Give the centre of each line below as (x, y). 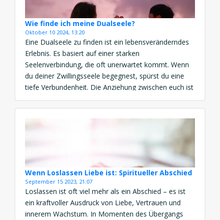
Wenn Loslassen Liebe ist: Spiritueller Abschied (109, 172)
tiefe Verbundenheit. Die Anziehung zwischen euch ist (109, 87)
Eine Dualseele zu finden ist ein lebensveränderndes (107, 42)
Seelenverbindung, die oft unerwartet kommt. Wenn (107, 64)
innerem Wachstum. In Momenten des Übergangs (104, 214)
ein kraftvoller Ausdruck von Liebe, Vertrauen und (103, 202)
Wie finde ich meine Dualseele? (80, 23)
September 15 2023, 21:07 (59, 181)
